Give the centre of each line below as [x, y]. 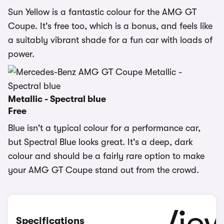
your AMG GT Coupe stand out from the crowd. [103, 170]
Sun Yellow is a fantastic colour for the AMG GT [102, 12]
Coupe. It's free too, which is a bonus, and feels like [110, 26]
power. [21, 54]
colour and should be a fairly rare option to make [106, 156]
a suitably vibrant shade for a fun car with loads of [110, 40]
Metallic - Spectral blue [57, 99]
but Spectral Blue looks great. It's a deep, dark [100, 142]
